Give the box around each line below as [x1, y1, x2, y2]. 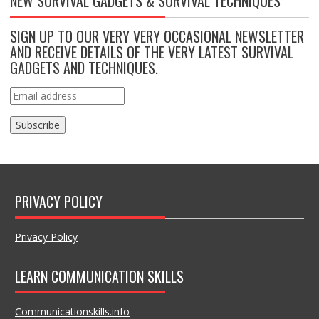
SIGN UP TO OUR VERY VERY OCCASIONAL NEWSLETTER [9, 26, 304, 48]
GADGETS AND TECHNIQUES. [9, 57, 158, 79]
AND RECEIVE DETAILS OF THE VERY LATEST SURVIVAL [9, 41, 293, 63]
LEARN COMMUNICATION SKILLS [14, 266, 184, 288]
